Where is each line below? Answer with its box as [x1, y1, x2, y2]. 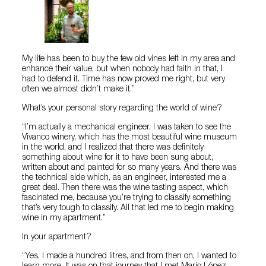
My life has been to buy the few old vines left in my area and [22, 55, 236, 64]
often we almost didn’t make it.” [22, 85, 135, 94]
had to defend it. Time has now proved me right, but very [22, 75, 226, 84]
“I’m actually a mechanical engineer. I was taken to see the [22, 123, 232, 132]
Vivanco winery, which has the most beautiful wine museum [22, 133, 237, 142]
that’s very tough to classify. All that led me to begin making [22, 204, 235, 213]
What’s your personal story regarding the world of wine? [22, 104, 223, 113]
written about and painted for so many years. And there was [22, 163, 237, 172]
